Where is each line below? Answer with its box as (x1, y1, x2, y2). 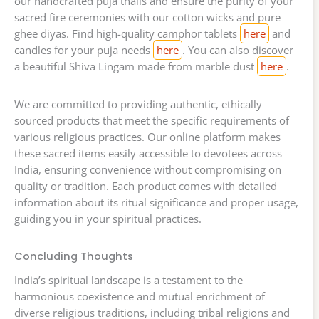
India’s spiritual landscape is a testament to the (14, 273, 243, 288)
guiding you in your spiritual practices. (14, 211, 202, 226)
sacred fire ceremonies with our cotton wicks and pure (14, 10, 281, 25)
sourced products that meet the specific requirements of (14, 113, 289, 128)
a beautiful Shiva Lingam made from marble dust (14, 59, 257, 74)
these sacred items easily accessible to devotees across (14, 146, 282, 161)
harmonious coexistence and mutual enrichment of (14, 289, 265, 304)
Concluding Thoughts (14, 249, 133, 264)
